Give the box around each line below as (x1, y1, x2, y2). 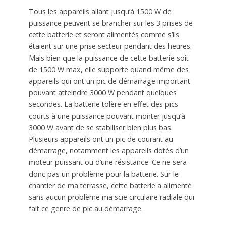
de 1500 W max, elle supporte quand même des (28, 64, 189, 74)
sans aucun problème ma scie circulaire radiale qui (28, 192, 194, 202)
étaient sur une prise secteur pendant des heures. (28, 41, 192, 51)
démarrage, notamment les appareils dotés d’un (28, 145, 189, 155)
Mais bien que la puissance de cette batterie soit (28, 52, 189, 63)
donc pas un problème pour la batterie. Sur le (28, 168, 179, 179)
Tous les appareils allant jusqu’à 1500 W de (28, 6, 172, 16)
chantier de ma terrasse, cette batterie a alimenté (28, 180, 192, 190)
